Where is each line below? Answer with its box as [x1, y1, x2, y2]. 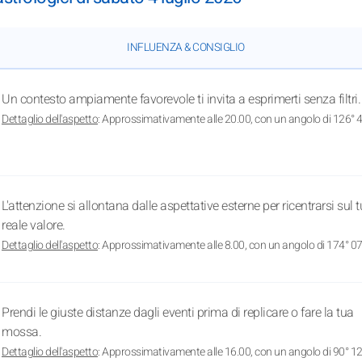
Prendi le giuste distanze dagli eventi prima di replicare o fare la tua [2, 303, 354, 323]
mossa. [2, 322, 41, 343]
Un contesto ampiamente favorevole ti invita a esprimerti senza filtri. [2, 90, 360, 110]
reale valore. [2, 216, 65, 236]
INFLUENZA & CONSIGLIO [127, 40, 245, 57]
